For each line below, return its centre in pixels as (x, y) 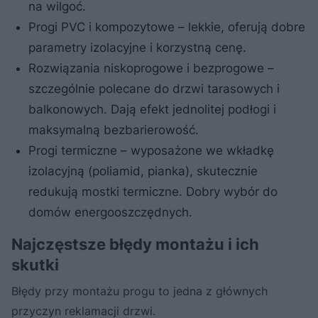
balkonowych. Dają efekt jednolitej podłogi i (152, 109)
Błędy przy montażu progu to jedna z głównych (139, 291)
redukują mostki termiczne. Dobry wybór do (153, 191)
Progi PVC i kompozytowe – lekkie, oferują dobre (167, 27)
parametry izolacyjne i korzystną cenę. (137, 47)
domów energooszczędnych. (110, 212)
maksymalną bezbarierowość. (114, 130)
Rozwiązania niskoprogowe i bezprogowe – (151, 68)
